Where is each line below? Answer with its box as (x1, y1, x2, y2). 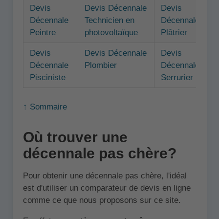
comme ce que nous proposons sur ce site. (22, 196, 181, 205)
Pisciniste (29, 73, 66, 82)
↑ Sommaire (22, 102, 67, 111)
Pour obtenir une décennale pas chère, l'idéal (22, 171, 187, 181)
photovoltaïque (84, 28, 138, 37)
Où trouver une (22, 129, 128, 146)
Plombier (84, 61, 117, 70)
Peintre (29, 28, 56, 37)
